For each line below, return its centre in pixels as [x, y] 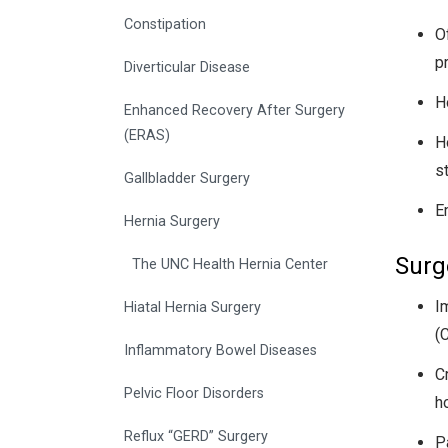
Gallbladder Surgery [187, 179]
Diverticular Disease [187, 68]
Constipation [165, 25]
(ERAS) [147, 136]
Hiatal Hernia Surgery [192, 308]
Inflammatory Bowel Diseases [220, 351]
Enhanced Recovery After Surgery [234, 111]
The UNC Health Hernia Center [230, 265]
